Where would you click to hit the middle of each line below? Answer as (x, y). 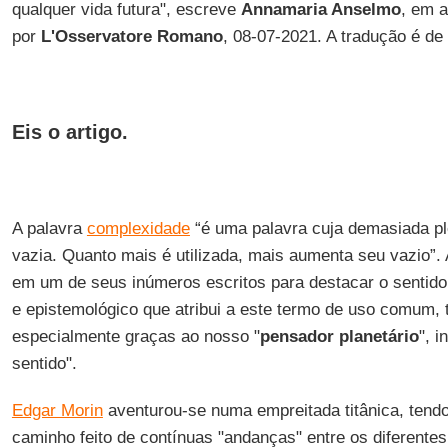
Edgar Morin (57, 410)
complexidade (138, 228)
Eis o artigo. (69, 132)
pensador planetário (339, 336)
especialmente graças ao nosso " (135, 336)
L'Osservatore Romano (131, 36)
